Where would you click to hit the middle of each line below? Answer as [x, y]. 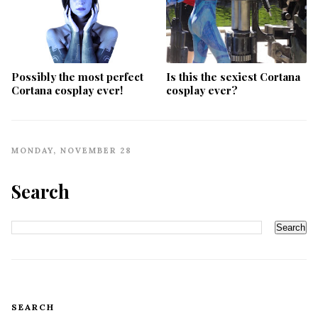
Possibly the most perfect [77, 76]
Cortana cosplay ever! [67, 90]
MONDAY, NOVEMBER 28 [72, 150]
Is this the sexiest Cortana [233, 76]
